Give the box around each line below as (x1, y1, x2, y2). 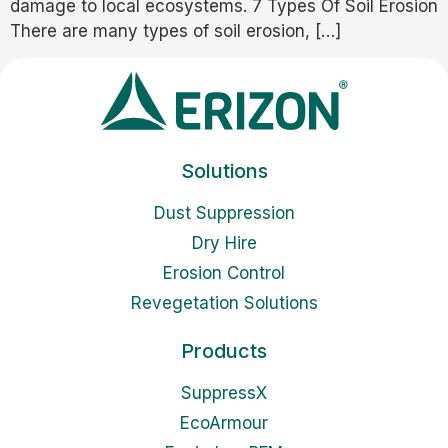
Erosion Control (163, 263, 285, 284)
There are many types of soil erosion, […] (10, 20, 341, 41)
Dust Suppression (153, 203, 295, 224)
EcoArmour (180, 413, 268, 434)
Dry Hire (191, 233, 257, 254)
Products (181, 339, 267, 364)
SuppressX (181, 383, 267, 404)
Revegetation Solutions (130, 293, 318, 314)
